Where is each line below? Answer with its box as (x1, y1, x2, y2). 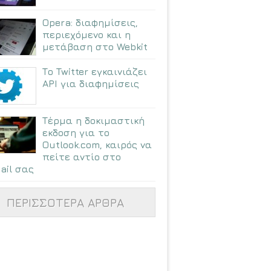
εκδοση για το (42, 126, 109, 138)
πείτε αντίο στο (42, 151, 121, 162)
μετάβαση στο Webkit (42, 41, 148, 52)
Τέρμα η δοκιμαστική (42, 114, 145, 126)
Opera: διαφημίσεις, (42, 16, 138, 28)
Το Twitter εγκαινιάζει (42, 65, 147, 77)
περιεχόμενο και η (42, 28, 131, 40)
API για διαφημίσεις (42, 77, 139, 89)
